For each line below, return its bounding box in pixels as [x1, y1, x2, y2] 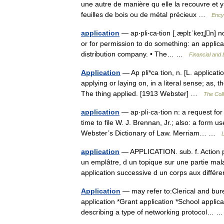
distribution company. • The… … [81, 50, 189, 58]
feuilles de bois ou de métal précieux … [81, 10, 211, 18]
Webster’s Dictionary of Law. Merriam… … [81, 129, 221, 137]
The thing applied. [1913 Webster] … [81, 89, 203, 97]
